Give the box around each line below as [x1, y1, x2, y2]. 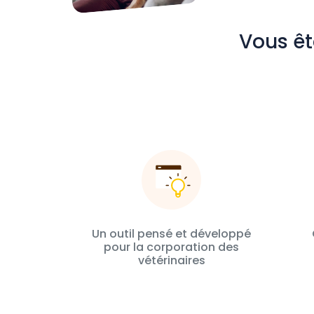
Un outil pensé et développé [92, 226, 251, 242]
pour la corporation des [104, 239, 239, 255]
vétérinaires [137, 252, 205, 268]
